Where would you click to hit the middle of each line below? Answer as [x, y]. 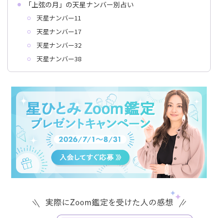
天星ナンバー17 [59, 31]
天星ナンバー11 [59, 18]
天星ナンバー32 [59, 45]
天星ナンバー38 [59, 59]
